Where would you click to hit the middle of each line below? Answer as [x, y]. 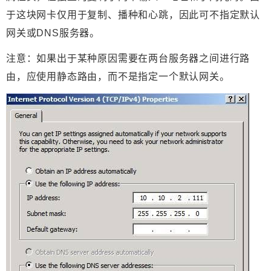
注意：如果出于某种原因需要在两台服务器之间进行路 [128, 59]
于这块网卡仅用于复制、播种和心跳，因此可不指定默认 [133, 15]
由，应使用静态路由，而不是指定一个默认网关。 [118, 77]
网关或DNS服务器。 [53, 33]
